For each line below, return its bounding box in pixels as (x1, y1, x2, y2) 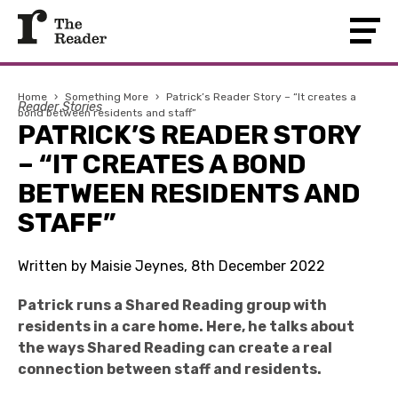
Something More (65, 91, 148, 103)
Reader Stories (18, 99, 102, 115)
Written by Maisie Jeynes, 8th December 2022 (18, 258, 325, 275)
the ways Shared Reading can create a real (18, 339, 332, 356)
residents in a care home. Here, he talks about (18, 318, 354, 335)
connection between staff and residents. (18, 361, 322, 378)
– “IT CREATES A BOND (18, 148, 306, 180)
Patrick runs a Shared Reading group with (18, 297, 327, 314)
